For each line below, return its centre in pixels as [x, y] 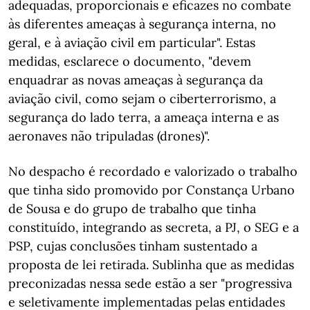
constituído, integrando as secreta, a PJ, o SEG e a [154, 227]
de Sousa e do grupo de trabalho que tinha [132, 209]
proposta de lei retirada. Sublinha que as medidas [151, 265]
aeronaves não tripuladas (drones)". [109, 136]
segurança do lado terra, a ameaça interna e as [144, 117]
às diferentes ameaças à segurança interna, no [142, 24]
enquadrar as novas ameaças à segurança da [136, 80]
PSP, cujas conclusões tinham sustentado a [133, 246]
